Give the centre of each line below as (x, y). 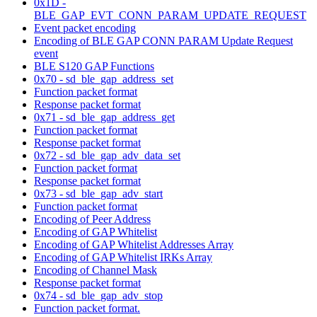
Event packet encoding (85, 28)
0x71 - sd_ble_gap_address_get (104, 117)
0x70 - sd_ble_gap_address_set (104, 79)
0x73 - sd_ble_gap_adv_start (98, 193)
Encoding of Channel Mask (96, 270)
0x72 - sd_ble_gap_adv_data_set (107, 155)
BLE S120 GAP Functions (94, 66)
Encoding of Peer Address (92, 219)
